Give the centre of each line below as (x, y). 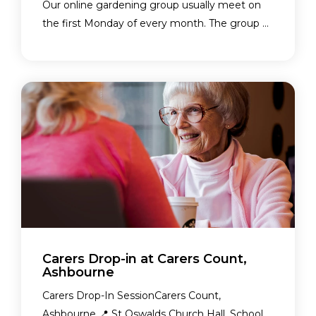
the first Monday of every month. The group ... (156, 24)
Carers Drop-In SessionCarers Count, (132, 296)
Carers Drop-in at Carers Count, (145, 259)
